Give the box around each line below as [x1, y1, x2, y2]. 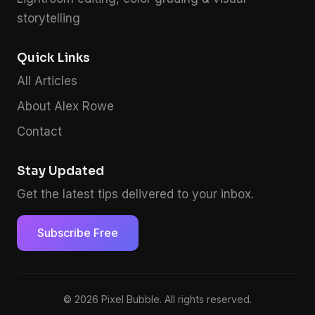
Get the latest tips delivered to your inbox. [17, 187, 254, 202]
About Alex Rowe [17, 99, 114, 114]
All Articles [17, 74, 77, 89]
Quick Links [17, 51, 90, 66]
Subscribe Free [37, 226, 118, 240]
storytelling [17, 11, 80, 26]
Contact [17, 124, 62, 139]
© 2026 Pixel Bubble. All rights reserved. [63, 293, 252, 306]
